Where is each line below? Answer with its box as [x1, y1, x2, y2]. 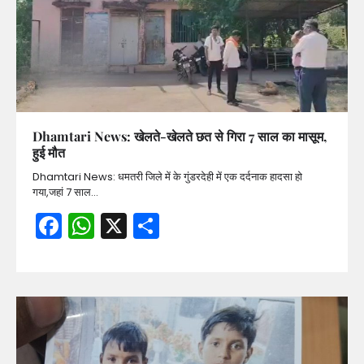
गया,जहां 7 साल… [32, 184, 98, 200]
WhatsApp [94, 206, 228, 244]
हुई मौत [32, 143, 65, 161]
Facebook [62, 206, 185, 244]
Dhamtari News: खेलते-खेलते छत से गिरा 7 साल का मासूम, [32, 127, 327, 145]
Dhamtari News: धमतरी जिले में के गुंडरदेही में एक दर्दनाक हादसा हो [32, 168, 302, 184]
